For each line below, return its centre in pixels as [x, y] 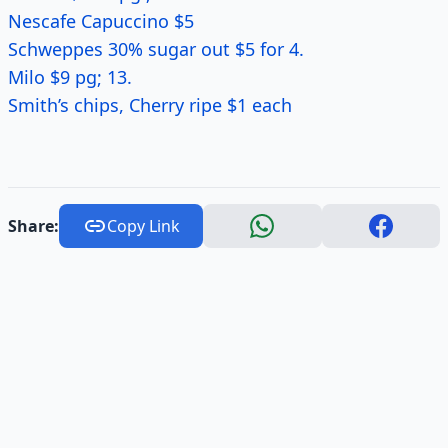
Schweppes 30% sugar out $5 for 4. [156, 49]
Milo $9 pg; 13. [70, 77]
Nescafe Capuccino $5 [101, 21]
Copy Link [143, 226]
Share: [33, 226]
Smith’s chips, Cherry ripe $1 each [150, 105]
